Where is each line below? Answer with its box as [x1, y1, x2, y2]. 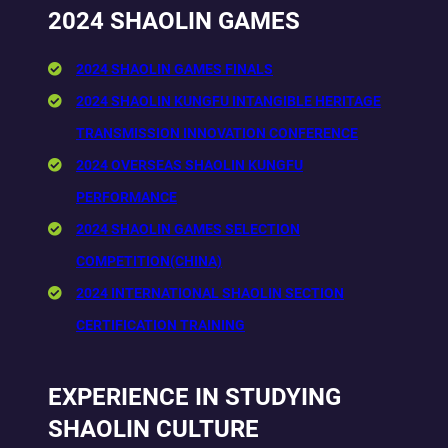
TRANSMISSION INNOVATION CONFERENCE [76, 124, 358, 141]
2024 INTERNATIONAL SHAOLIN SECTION [76, 284, 344, 301]
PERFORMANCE [76, 188, 177, 205]
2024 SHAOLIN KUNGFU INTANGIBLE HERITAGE [76, 92, 381, 109]
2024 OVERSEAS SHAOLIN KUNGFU [76, 156, 303, 173]
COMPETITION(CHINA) [76, 252, 222, 269]
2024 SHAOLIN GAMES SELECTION [76, 220, 300, 237]
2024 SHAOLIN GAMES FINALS [76, 60, 273, 77]
